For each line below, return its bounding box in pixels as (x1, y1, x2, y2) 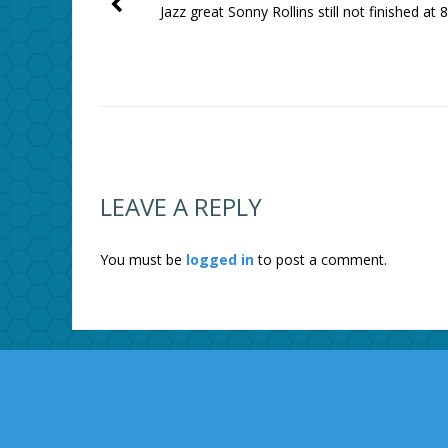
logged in (185, 250, 254, 270)
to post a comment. (253, 250, 387, 270)
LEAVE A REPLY (99, 190, 262, 224)
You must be (99, 250, 186, 270)
